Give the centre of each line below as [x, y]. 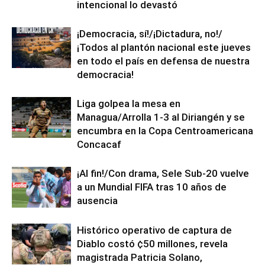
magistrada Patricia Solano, [140, 257]
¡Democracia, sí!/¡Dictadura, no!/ [150, 34]
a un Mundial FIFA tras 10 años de [152, 187]
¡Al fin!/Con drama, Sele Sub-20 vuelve [163, 173]
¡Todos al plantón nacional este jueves [164, 47]
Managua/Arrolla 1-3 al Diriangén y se [161, 117]
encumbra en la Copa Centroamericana [165, 131]
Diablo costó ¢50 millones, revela [152, 244]
